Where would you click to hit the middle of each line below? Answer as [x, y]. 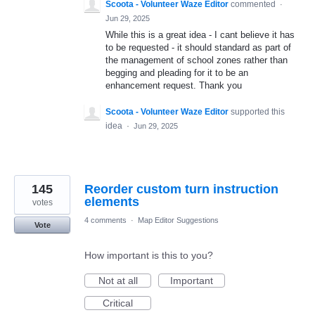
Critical [118, 303]
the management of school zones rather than [197, 60]
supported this [258, 112]
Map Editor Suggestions [178, 220]
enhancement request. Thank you [174, 85]
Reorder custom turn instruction [181, 189]
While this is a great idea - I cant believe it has [200, 34]
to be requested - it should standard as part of [198, 47]
